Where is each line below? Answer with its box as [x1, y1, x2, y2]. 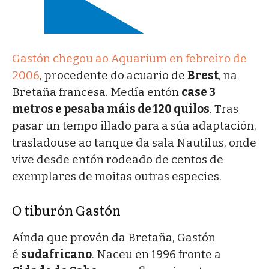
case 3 [181, 85, 216, 99]
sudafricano [21, 247, 92, 261]
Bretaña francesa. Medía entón [12, 85, 181, 99]
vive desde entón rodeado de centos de [12, 152, 223, 166]
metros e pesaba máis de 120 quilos [12, 101, 210, 116]
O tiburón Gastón [12, 199, 121, 220]
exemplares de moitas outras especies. [12, 169, 222, 183]
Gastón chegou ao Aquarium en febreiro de [12, 51, 247, 65]
